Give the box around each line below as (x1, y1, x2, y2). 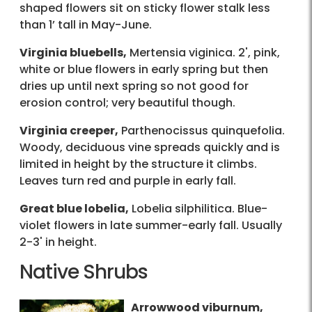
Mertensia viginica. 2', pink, (127, 45, 280, 61)
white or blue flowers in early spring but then (19, 61, 268, 78)
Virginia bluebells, (19, 45, 127, 61)
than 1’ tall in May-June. (19, 17, 152, 33)
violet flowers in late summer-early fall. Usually (19, 217, 282, 234)
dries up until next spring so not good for (19, 78, 249, 95)
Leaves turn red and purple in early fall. (19, 173, 236, 189)
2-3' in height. (19, 234, 97, 251)
